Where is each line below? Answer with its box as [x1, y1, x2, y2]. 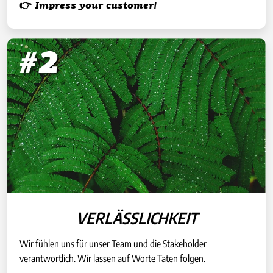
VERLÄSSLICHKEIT [76, 208, 197, 229]
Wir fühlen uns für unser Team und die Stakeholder [19, 238, 207, 250]
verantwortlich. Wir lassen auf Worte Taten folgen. [19, 252, 205, 265]
